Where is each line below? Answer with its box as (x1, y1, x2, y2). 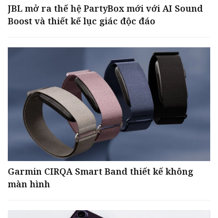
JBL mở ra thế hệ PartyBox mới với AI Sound (8, 2, 203, 14)
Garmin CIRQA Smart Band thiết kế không (8, 165, 193, 177)
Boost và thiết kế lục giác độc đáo (8, 15, 155, 27)
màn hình (8, 178, 50, 190)
